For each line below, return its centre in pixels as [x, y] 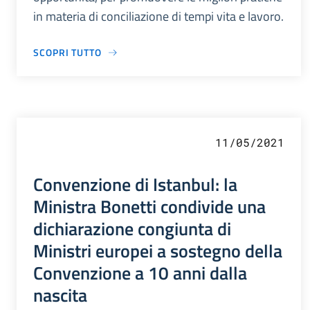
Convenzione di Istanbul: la [135, 184]
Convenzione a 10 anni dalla [140, 273]
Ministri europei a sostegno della [158, 251]
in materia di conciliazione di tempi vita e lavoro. [158, 17]
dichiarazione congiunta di [132, 229]
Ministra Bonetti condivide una [149, 207]
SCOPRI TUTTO [67, 53]
